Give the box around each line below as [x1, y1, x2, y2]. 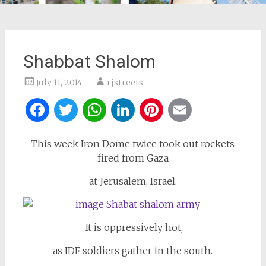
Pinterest [165, 98, 246, 122]
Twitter [80, 98, 148, 122]
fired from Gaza [97, 152, 169, 164]
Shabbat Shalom [23, 51, 156, 72]
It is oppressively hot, [83, 221, 183, 233]
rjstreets [106, 77, 143, 88]
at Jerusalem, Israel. [88, 175, 177, 187]
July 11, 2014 [36, 77, 82, 88]
